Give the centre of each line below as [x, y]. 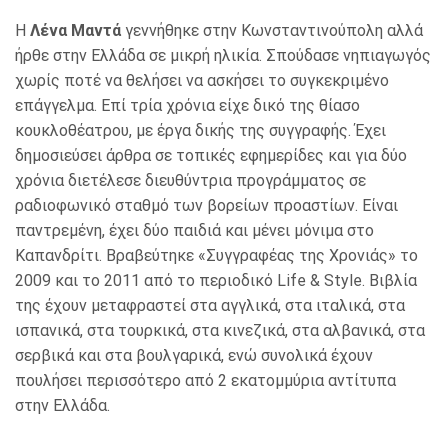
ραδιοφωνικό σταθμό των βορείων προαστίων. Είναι [206, 206]
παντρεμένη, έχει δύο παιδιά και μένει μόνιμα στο [194, 231]
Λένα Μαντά [75, 31]
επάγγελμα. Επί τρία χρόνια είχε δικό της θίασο [187, 106]
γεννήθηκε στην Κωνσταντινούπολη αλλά [272, 31]
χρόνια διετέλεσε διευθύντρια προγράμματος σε [190, 181]
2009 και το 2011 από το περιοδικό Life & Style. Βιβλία [216, 281]
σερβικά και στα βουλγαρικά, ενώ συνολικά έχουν [194, 356]
